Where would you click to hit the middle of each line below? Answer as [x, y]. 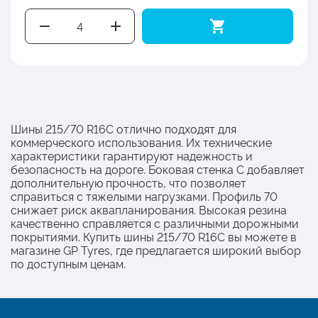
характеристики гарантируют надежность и [132, 155]
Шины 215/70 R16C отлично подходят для [124, 128]
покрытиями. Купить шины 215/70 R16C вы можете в [154, 236]
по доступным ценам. [68, 263]
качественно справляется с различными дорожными [155, 223]
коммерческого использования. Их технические [141, 142]
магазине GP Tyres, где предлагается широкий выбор [156, 250]
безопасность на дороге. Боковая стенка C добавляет [158, 169]
